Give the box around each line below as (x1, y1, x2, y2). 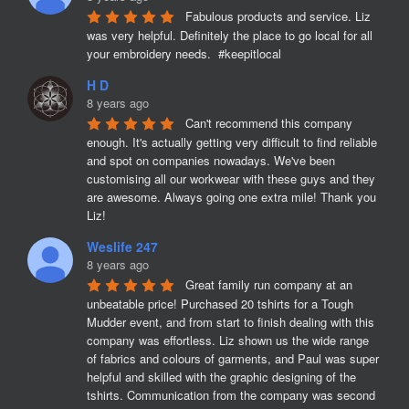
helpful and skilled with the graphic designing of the (87, 368, 356, 385)
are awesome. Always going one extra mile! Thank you (87, 188, 376, 205)
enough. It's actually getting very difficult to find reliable (87, 133, 377, 151)
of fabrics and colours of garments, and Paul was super (87, 350, 379, 367)
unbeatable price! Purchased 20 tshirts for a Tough (87, 295, 353, 312)
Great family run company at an (185, 276, 352, 293)
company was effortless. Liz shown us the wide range (87, 331, 369, 349)
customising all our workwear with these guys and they (87, 170, 375, 187)
